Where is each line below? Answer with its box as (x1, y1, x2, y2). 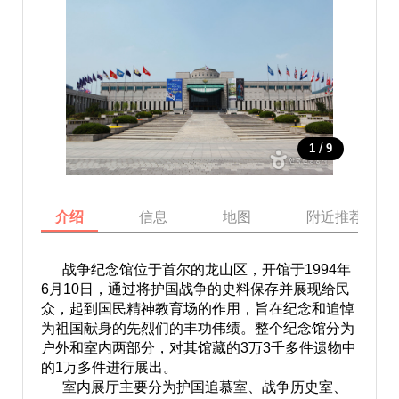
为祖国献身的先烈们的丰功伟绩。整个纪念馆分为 (40, 321, 354, 336)
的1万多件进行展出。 (40, 360, 177, 375)
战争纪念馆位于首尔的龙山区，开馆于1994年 (40, 262, 351, 277)
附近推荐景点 (305, 209, 392, 224)
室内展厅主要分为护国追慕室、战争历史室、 (40, 379, 347, 395)
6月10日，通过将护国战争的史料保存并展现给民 (40, 281, 350, 297)
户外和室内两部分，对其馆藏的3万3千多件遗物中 (40, 340, 356, 355)
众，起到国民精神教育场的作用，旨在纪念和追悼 (40, 301, 354, 316)
